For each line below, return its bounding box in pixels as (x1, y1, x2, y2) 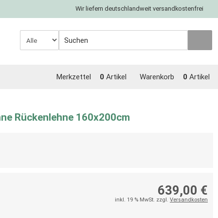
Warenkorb (140, 73, 174, 81)
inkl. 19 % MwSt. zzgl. (115, 197, 170, 203)
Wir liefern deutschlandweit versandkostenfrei (75, 5, 203, 12)
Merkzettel (56, 73, 91, 81)
